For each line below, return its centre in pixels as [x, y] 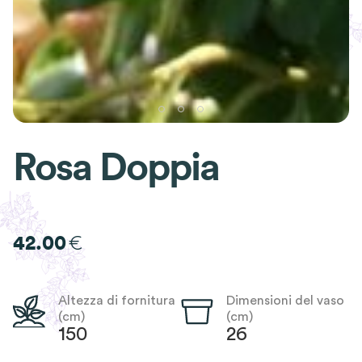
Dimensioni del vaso [285, 301]
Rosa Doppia [116, 168]
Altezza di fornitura [117, 301]
